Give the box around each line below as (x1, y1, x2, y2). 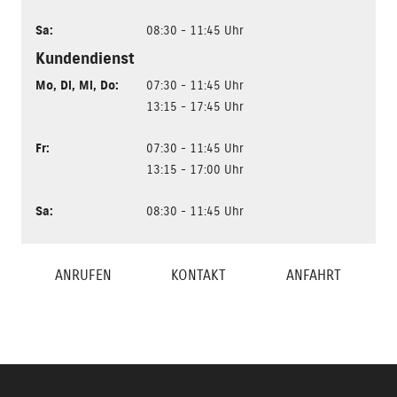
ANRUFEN (55, 267, 112, 284)
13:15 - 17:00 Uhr (146, 162, 244, 177)
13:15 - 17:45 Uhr (146, 99, 244, 114)
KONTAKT (171, 267, 226, 284)
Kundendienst (35, 49, 135, 68)
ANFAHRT (286, 267, 341, 284)
